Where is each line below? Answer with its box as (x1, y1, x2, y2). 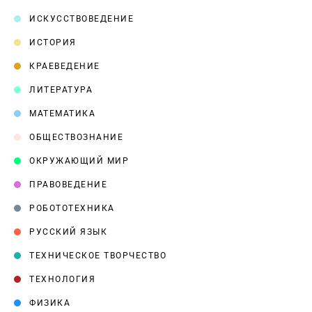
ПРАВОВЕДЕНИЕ (29, 180, 107, 189)
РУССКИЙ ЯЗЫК (29, 227, 107, 237)
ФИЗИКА (29, 298, 70, 308)
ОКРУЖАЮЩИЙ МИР (29, 156, 129, 166)
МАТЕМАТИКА (29, 109, 95, 118)
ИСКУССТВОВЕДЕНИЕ (29, 14, 134, 24)
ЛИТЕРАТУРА (29, 85, 93, 95)
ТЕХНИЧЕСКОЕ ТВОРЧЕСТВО (29, 251, 166, 260)
